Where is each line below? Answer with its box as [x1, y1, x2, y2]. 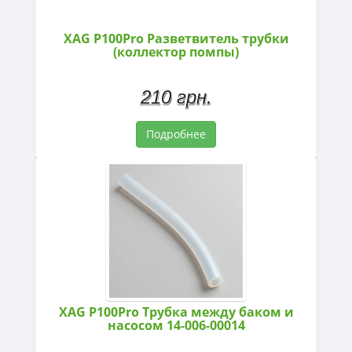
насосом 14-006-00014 [107, 316, 245, 334]
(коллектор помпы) [113, 42, 239, 60]
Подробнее [146, 126, 206, 141]
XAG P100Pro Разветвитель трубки [63, 29, 289, 47]
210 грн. [140, 86, 212, 108]
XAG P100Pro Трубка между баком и [58, 302, 294, 321]
